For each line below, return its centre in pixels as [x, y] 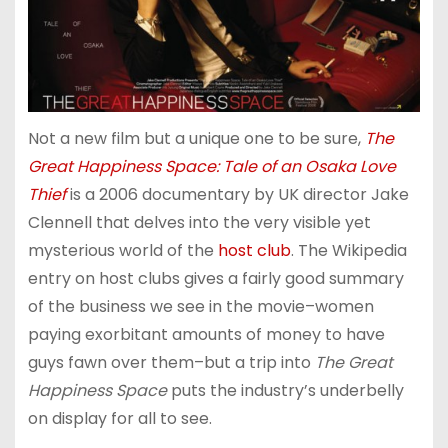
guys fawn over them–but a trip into [171, 362]
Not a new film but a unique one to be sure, [194, 138]
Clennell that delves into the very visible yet [199, 222]
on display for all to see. [119, 418]
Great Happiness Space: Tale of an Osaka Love [211, 166]
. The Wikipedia [348, 250]
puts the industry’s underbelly [285, 390]
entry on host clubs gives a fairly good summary [215, 278]
